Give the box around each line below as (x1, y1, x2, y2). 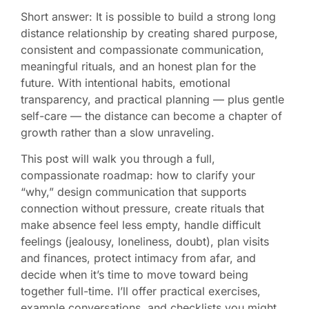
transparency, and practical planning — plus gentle (21, 92, 284, 106)
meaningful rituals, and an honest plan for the (21, 59, 256, 73)
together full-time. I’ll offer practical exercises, (21, 283, 261, 298)
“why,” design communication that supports (21, 184, 246, 199)
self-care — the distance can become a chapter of (21, 108, 282, 123)
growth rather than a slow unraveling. (21, 125, 215, 139)
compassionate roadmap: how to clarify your (21, 168, 255, 182)
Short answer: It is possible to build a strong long (21, 9, 276, 23)
